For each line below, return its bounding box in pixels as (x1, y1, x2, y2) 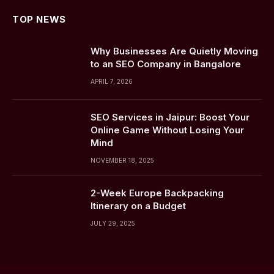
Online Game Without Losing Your (91, 124, 244, 136)
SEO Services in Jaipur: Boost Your (91, 111, 250, 123)
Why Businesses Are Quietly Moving (91, 45, 258, 57)
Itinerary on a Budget (91, 200, 186, 212)
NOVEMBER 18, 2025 (91, 157, 154, 164)
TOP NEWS (12, 13, 66, 25)
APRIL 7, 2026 (91, 78, 133, 85)
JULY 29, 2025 (91, 220, 135, 227)
